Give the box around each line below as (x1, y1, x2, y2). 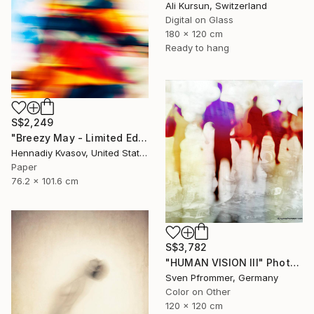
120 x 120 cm (165, 300, 223, 312)
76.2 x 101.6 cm (11, 175, 78, 186)
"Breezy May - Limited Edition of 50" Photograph (137, 131, 147, 144)
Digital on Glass (165, 13, 233, 25)
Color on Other (165, 286, 231, 298)
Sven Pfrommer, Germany (165, 272, 278, 284)
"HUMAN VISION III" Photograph (289, 257, 299, 269)
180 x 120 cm (165, 27, 223, 39)
